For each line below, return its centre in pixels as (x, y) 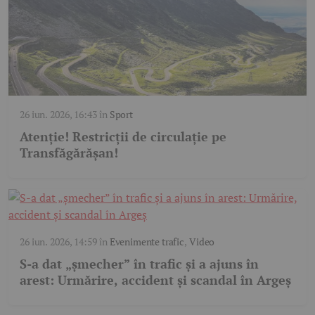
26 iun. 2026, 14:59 (58, 241)
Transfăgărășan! (69, 152)
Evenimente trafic (147, 241)
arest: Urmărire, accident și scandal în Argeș (155, 279)
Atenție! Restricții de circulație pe (123, 136)
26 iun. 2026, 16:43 (58, 114)
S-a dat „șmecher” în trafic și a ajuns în (139, 263)
